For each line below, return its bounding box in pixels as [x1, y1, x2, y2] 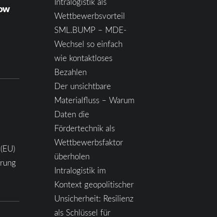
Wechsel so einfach [54, 38, 123, 49]
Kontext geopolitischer [54, 179, 134, 190]
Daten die [54, 108, 89, 120]
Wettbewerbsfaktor [54, 137, 123, 148]
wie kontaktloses [54, 52, 112, 63]
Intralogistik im [54, 165, 106, 176]
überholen [54, 151, 90, 162]
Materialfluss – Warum [54, 94, 135, 106]
